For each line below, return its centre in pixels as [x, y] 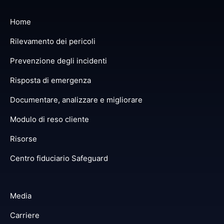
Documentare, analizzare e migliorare [76, 99]
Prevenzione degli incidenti [58, 60]
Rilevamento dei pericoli [53, 41]
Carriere [25, 215]
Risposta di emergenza [50, 80]
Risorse [23, 138]
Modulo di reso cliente [49, 119]
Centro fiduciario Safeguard [59, 158]
